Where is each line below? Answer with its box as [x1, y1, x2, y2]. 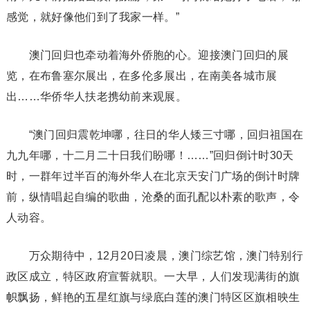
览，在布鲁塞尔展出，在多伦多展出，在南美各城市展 [6, 70, 277, 82]
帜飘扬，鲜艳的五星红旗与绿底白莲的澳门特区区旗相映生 [6, 291, 300, 303]
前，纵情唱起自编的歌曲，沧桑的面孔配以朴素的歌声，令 [6, 191, 300, 203]
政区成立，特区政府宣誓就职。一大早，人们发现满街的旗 [6, 271, 300, 282]
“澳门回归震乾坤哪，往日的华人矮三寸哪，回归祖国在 [6, 129, 304, 140]
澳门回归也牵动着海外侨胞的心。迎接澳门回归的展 [6, 49, 289, 61]
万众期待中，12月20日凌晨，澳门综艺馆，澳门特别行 [6, 250, 303, 262]
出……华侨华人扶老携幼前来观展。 [6, 91, 188, 102]
